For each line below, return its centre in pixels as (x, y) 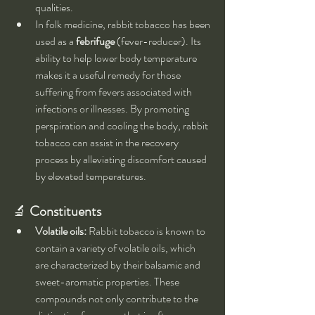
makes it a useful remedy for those (109, 75)
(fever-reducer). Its (159, 41)
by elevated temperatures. (91, 176)
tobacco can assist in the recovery (108, 143)
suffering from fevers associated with (115, 92)
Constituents (65, 212)
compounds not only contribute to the (118, 299)
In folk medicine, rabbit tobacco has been (124, 25)
